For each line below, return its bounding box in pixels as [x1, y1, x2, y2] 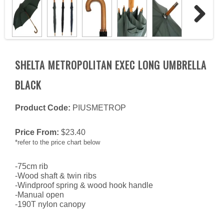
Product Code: [15, 103, 70, 112]
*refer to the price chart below [15, 138, 100, 146]
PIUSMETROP [72, 103, 126, 112]
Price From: [15, 128, 61, 137]
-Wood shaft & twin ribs [15, 171, 96, 180]
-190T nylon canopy [15, 200, 85, 209]
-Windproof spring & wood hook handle [15, 181, 153, 190]
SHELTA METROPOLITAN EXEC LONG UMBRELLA [15, 57, 206, 72]
